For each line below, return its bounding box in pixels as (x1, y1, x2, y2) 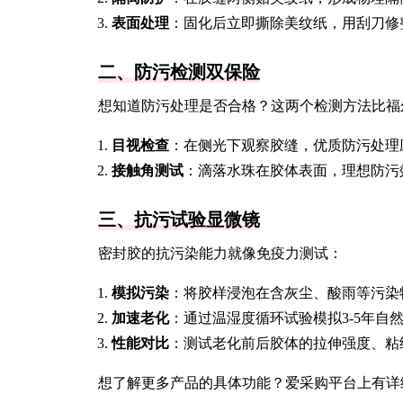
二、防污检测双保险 (98, 62, 260, 82)
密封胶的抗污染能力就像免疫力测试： (98, 246, 343, 261)
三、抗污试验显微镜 (98, 210, 260, 229)
